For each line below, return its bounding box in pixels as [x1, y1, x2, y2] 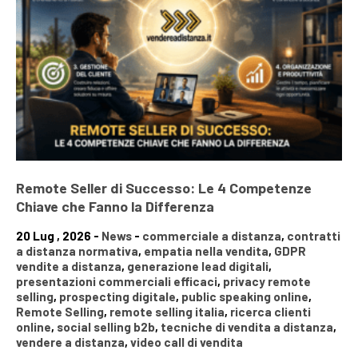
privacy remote [223, 274, 311, 289]
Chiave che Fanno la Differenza [16, 197, 214, 216]
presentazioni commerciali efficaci [16, 274, 217, 289]
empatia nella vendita [144, 244, 268, 259]
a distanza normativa [16, 244, 138, 259]
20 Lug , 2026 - [16, 229, 101, 244]
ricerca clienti [230, 304, 311, 320]
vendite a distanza [16, 259, 121, 274]
